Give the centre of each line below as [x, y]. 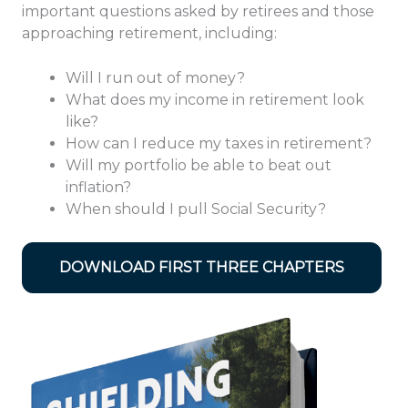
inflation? [98, 188]
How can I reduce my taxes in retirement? [219, 144]
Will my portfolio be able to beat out [199, 166]
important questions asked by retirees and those [198, 11]
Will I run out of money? [155, 78]
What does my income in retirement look [215, 100]
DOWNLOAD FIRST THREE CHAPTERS [202, 268]
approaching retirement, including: [149, 33]
